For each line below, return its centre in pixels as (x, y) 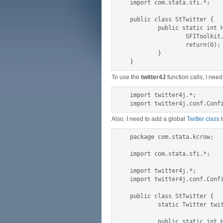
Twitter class (203, 119)
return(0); (175, 45)
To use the (126, 77)
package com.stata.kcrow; (172, 137)
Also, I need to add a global (149, 119)
